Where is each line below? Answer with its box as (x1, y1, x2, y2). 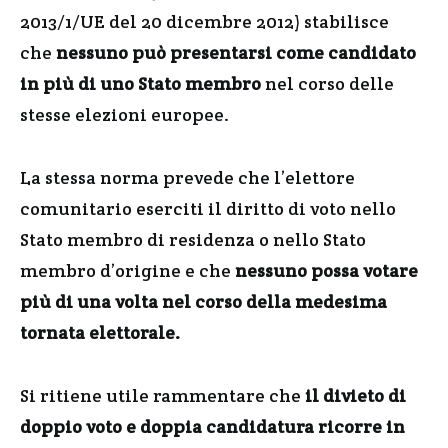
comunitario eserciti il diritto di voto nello (20, 197, 396, 220)
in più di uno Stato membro (20, 72, 261, 95)
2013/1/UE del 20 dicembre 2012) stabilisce (20, 10, 389, 33)
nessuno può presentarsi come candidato (56, 41, 416, 64)
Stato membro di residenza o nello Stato (20, 228, 366, 251)
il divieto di (305, 384, 406, 407)
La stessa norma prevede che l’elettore (20, 166, 355, 189)
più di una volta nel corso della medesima (20, 290, 387, 313)
